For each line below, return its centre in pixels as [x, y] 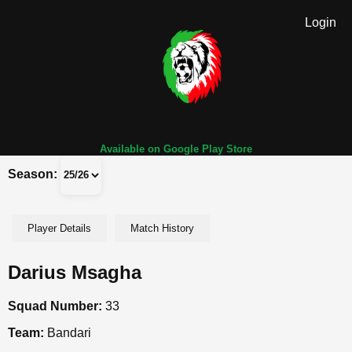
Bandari [68, 332]
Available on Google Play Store [176, 148]
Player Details [59, 228]
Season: [33, 174]
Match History [162, 228]
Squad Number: [55, 306]
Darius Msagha [75, 272]
